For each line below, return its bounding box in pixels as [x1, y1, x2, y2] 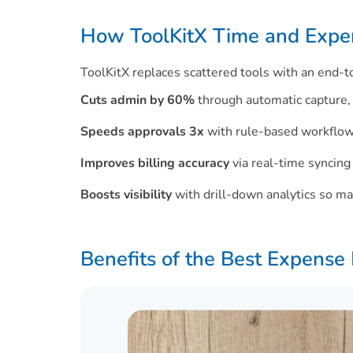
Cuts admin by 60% [80, 91, 195, 109]
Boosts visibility [80, 186, 172, 203]
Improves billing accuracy [80, 154, 229, 172]
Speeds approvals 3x [80, 123, 204, 140]
